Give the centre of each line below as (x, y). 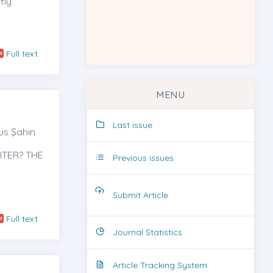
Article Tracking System (160, 265)
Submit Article (140, 195)
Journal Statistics (147, 232)
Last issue (133, 125)
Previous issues (143, 158)
